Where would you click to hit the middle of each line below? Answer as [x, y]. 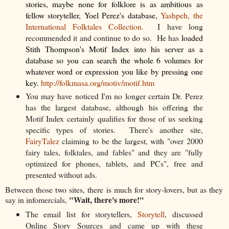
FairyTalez [42, 141]
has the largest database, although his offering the [114, 107]
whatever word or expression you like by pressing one [114, 71]
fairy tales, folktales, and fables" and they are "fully [114, 152]
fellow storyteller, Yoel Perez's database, [93, 15]
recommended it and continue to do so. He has [103, 37]
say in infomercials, [37, 199]
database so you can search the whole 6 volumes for [114, 60]
